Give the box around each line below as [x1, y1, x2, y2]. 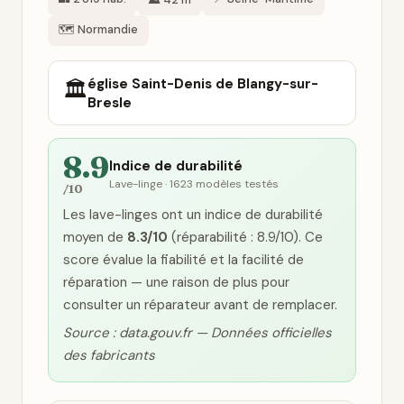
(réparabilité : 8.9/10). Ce [168, 228, 323, 246]
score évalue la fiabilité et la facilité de [63, 251, 304, 269]
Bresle [87, 94, 132, 112]
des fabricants [63, 346, 155, 364]
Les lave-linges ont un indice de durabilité [63, 206, 323, 224]
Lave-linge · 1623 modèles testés [109, 177, 279, 191]
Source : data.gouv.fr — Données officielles [63, 324, 332, 342]
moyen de [63, 228, 127, 246]
